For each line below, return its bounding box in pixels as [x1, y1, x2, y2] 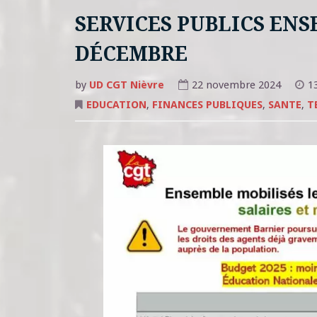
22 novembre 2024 [191, 78, 281, 91]
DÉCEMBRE [74, 42, 188, 66]
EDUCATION [86, 98, 146, 112]
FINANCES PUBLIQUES [151, 98, 263, 112]
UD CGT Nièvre [88, 78, 164, 91]
